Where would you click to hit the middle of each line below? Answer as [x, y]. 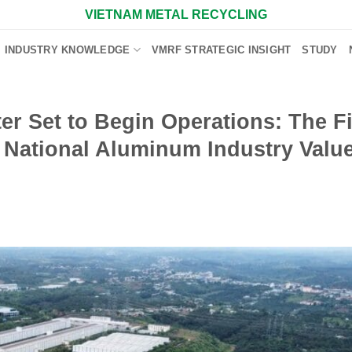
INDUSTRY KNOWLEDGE [67, 49]
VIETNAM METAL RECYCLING [176, 14]
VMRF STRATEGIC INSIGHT [221, 49]
